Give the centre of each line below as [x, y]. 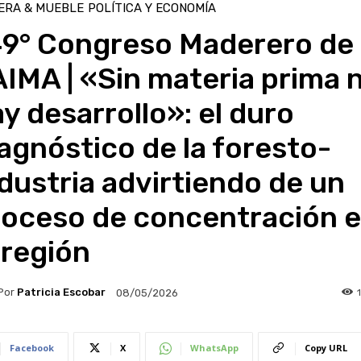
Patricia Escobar [61, 293]
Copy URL [326, 347]
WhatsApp [214, 347]
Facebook [31, 347]
